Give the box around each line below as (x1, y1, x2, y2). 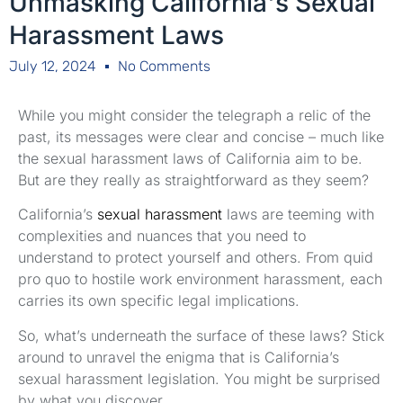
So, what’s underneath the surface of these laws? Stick (18, 326, 384, 345)
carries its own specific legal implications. (18, 291, 300, 310)
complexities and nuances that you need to (18, 227, 306, 246)
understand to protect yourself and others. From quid (18, 248, 373, 267)
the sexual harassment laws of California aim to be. (18, 148, 363, 167)
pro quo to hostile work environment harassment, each (18, 270, 382, 289)
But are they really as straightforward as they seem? (18, 170, 369, 189)
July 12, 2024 (9, 57, 96, 75)
